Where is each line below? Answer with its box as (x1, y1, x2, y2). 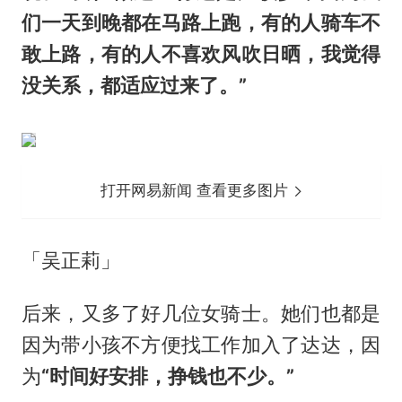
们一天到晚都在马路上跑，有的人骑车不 (21, 10, 381, 34)
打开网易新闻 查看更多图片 (100, 181, 293, 200)
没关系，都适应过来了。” (21, 73, 247, 97)
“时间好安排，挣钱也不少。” (40, 363, 294, 388)
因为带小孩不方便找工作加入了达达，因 (21, 332, 381, 356)
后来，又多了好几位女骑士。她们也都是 (21, 301, 381, 325)
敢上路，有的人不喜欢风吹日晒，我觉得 (21, 41, 381, 66)
